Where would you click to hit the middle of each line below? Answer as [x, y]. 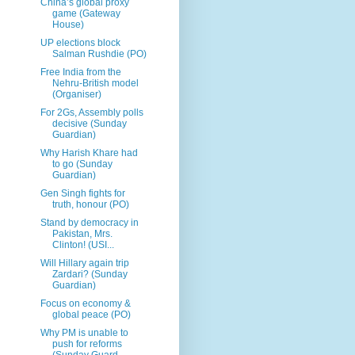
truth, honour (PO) [90, 204]
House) [68, 24]
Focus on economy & [85, 303]
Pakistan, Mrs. [82, 233]
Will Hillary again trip [84, 263]
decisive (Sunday [89, 123]
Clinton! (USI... [83, 244]
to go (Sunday [82, 164]
